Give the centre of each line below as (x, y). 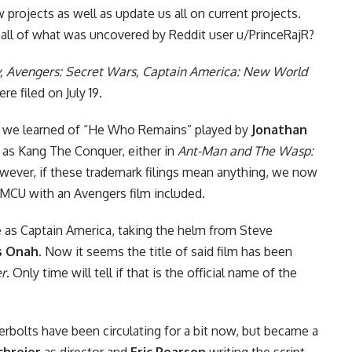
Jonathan (279, 129)
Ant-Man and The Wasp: (246, 150)
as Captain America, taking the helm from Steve (137, 230)
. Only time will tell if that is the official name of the (152, 272)
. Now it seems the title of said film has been (165, 251)
